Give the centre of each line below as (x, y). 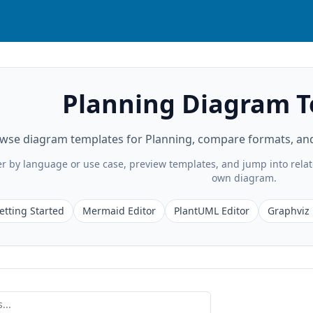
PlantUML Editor (211, 211)
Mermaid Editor (119, 211)
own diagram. (244, 178)
